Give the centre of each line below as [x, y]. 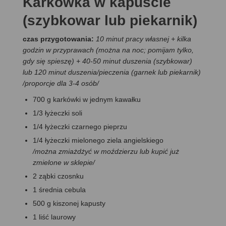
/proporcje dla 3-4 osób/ [61, 83]
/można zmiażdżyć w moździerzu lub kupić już [106, 151]
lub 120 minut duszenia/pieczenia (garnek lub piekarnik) [112, 72]
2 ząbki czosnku [58, 176]
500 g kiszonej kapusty [69, 203]
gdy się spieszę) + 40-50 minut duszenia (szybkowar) [107, 61]
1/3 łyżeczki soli [58, 113]
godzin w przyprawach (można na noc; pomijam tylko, [108, 50]
